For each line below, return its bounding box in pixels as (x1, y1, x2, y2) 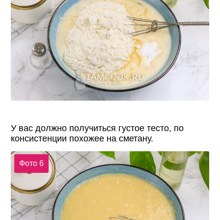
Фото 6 (19, 159, 44, 168)
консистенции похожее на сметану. (11, 134, 154, 143)
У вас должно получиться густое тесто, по (11, 123, 184, 133)
